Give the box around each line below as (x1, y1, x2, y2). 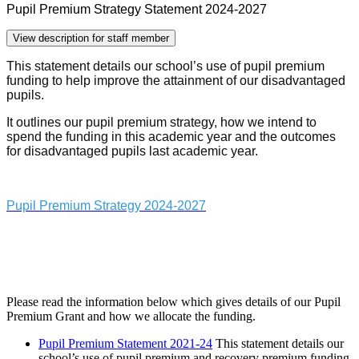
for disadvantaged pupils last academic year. (6, 144, 258, 159)
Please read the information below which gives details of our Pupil (6, 295, 341, 309)
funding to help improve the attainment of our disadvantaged (6, 74, 345, 88)
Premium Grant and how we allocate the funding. (6, 309, 256, 324)
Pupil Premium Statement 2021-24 (38, 337, 212, 351)
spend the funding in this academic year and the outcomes (6, 130, 336, 144)
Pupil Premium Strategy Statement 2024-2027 (6, 2, 267, 17)
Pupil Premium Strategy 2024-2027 (6, 199, 206, 213)
